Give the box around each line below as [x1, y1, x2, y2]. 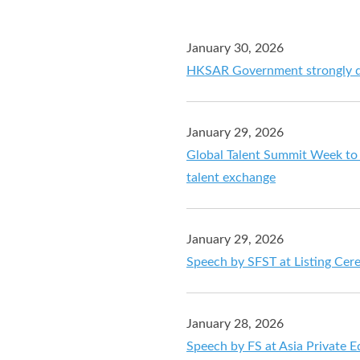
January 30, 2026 [186, 41, 284, 55]
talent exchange [186, 170, 276, 184]
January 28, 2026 [186, 317, 284, 330]
